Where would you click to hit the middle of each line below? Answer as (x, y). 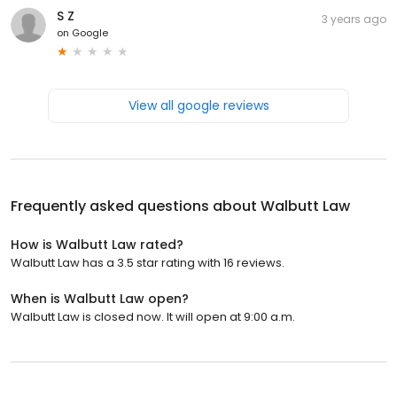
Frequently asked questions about (136, 206)
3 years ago (354, 19)
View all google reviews (198, 105)
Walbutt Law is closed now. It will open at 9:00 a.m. (153, 316)
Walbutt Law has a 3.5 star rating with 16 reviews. (148, 262)
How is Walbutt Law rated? (97, 244)
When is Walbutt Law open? (100, 298)
